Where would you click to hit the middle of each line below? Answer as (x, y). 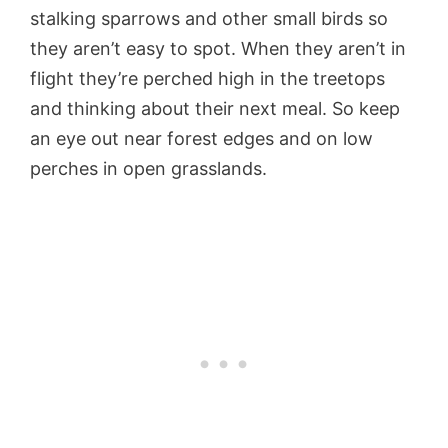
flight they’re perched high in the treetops (207, 78)
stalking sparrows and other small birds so (209, 18)
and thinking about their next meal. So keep (215, 108)
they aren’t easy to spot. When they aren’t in (218, 48)
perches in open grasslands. (151, 168)
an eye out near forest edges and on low (201, 138)
